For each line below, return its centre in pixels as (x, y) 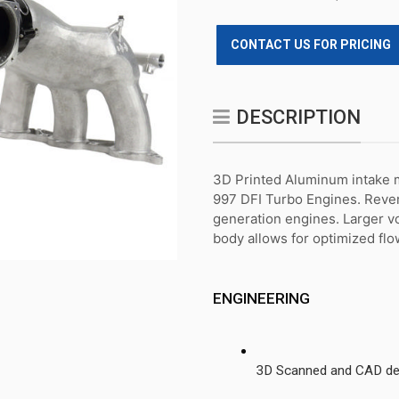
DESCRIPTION (298, 117)
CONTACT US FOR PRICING (311, 45)
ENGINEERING (261, 298)
